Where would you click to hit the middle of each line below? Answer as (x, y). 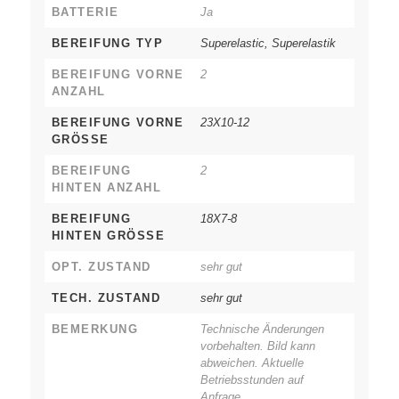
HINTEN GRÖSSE (103, 236)
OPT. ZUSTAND (101, 267)
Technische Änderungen (262, 330)
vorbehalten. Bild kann (257, 346)
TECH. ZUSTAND (106, 298)
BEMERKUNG (95, 330)
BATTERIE (85, 12)
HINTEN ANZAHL (106, 188)
